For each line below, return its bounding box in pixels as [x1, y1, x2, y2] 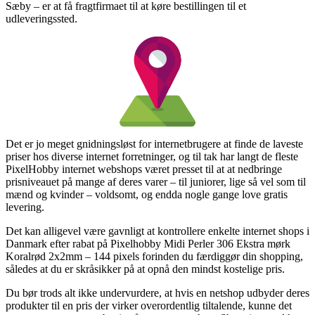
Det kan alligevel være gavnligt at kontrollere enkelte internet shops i [6, 224, 309, 237]
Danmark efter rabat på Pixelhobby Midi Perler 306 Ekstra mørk [6, 237, 290, 250]
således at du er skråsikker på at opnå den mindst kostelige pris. [6, 262, 285, 275]
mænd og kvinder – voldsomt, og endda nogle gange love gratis [6, 188, 288, 200]
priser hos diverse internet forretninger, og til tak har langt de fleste [6, 150, 298, 162]
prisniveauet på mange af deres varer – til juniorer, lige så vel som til [6, 175, 306, 188]
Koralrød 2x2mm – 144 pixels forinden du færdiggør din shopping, [6, 250, 303, 262]
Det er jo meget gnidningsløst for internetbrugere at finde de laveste [6, 137, 303, 150]
